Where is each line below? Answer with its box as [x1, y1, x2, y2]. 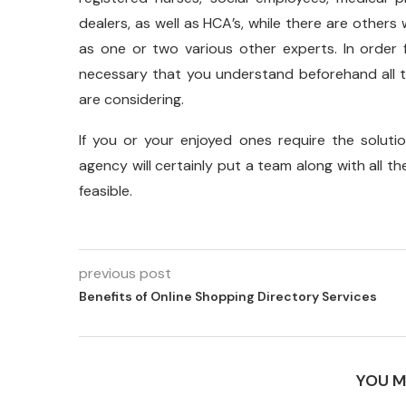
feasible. [79, 180, 132, 200]
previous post [79, 263, 171, 283]
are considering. [79, 89, 184, 109]
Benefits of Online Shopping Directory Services [79, 287, 377, 304]
